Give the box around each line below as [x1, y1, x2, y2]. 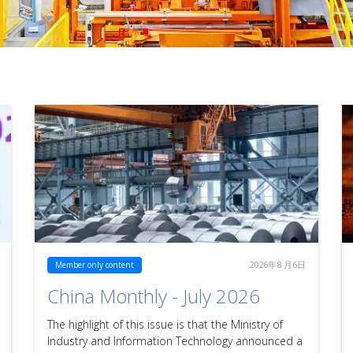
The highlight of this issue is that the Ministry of [47, 317, 283, 333]
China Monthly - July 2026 [47, 283, 260, 310]
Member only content [55, 259, 134, 271]
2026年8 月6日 [249, 258, 306, 271]
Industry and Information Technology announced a [47, 333, 303, 349]
